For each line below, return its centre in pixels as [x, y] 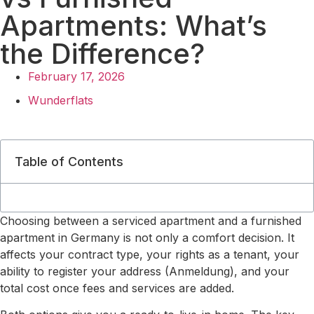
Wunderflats [61, 100]
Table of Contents [69, 162]
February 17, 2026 [76, 76]
